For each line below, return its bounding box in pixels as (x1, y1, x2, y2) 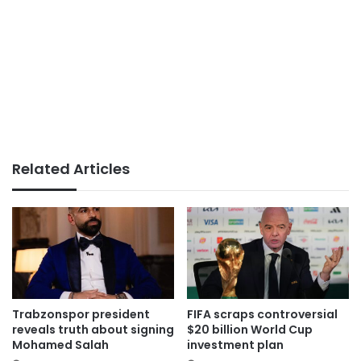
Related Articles (12, 159, 130, 180)
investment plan (187, 336, 284, 353)
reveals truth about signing (12, 321, 174, 338)
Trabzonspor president (12, 305, 150, 322)
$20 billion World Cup (187, 321, 313, 338)
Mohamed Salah (12, 336, 109, 353)
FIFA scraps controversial (187, 305, 338, 322)
